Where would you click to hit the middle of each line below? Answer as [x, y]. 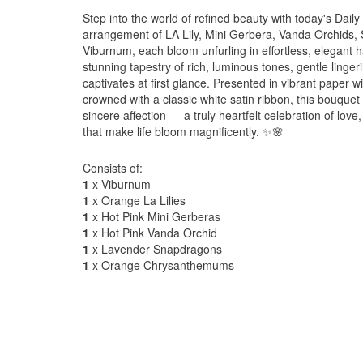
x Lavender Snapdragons [156, 249]
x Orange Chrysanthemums [162, 265]
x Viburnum [120, 184]
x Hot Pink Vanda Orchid [153, 233]
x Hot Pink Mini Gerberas [155, 216]
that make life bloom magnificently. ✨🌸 [183, 131]
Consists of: [113, 168]
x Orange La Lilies [137, 200]
